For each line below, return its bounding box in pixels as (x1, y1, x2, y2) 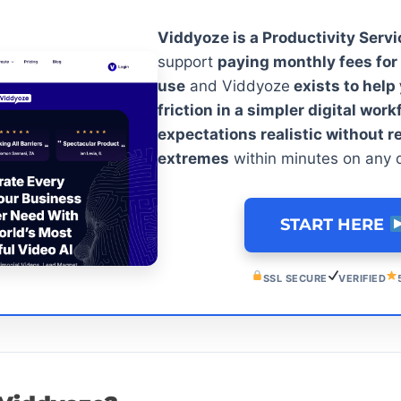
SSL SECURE (262, 271, 328, 285)
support (158, 52, 218, 71)
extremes (158, 149, 229, 167)
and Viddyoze (185, 76, 290, 95)
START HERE (280, 214, 389, 235)
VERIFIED (338, 271, 387, 285)
